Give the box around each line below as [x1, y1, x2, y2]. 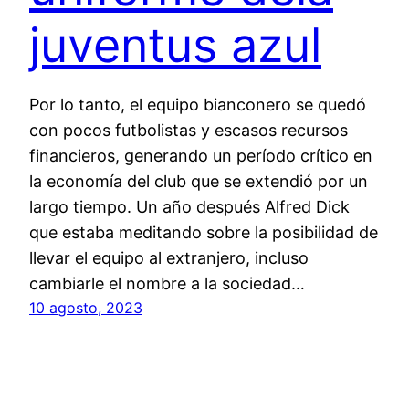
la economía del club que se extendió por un [29, 171, 368, 191]
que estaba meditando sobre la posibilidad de [29, 222, 378, 242]
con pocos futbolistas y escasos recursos [29, 120, 348, 140]
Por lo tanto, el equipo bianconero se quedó [29, 94, 366, 114]
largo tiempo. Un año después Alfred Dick [29, 196, 350, 216]
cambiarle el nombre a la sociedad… [29, 273, 305, 293]
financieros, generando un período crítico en [29, 145, 372, 165]
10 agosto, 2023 [29, 298, 142, 317]
